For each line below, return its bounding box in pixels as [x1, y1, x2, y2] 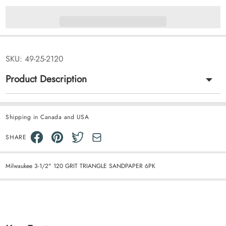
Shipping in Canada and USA [6, 112, 89, 122]
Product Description [6, 72, 87, 86]
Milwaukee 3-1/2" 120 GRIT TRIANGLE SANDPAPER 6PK [6, 161, 156, 171]
